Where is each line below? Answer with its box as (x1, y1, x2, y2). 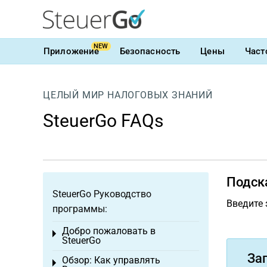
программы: (52, 203, 107, 215)
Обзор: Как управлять (62, 254, 160, 266)
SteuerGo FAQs (43, 110, 163, 131)
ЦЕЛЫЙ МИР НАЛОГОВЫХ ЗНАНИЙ (43, 89, 213, 101)
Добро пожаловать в (62, 225, 156, 237)
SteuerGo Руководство (52, 188, 151, 200)
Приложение (44, 45, 100, 57)
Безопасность (119, 45, 181, 57)
